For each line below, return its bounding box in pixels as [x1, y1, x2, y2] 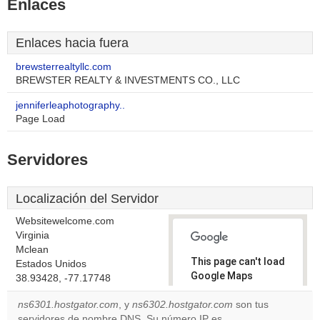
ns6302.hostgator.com [132, 299, 233, 310]
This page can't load [191, 256, 285, 267]
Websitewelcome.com [16, 216, 114, 226]
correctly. [191, 284, 237, 296]
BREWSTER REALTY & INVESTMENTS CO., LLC [16, 75, 240, 86]
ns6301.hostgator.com [18, 299, 119, 310]
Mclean [16, 244, 49, 255]
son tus [233, 299, 269, 310]
